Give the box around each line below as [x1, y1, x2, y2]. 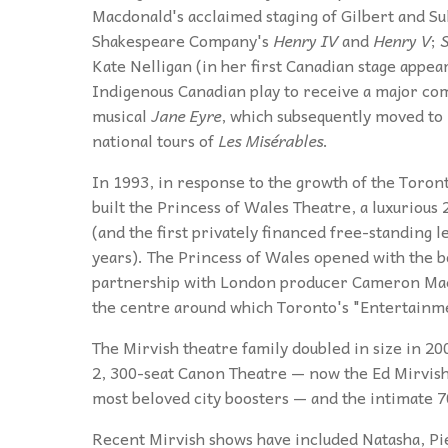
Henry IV [273, 27, 338, 54]
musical [92, 102, 151, 129]
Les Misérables [218, 127, 323, 154]
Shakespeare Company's [92, 27, 273, 54]
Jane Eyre [151, 102, 221, 129]
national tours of [92, 127, 218, 154]
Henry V [373, 27, 431, 54]
